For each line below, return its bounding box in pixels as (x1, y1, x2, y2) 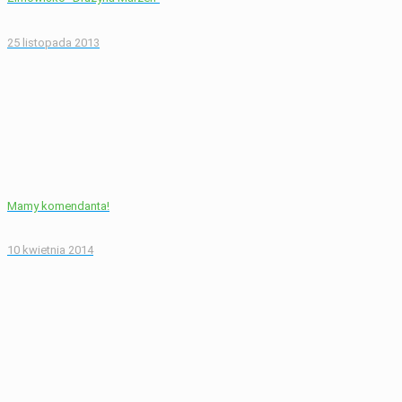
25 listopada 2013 (7, 35, 100, 49)
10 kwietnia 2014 (7, 243, 93, 258)
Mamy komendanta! (7, 198, 109, 213)
